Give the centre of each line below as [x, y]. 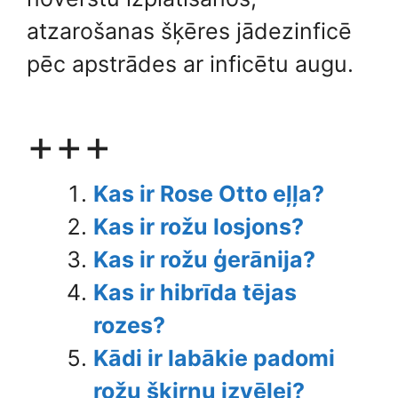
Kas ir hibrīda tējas [195, 292]
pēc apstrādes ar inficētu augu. [190, 64]
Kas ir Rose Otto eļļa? [209, 194]
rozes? [129, 325]
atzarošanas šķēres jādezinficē [189, 31]
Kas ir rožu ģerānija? [204, 259]
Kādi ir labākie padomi [214, 358]
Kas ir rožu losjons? [199, 227]
